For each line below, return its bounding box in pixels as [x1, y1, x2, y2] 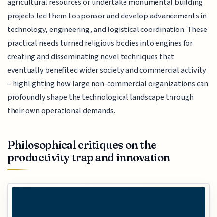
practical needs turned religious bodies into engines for [7, 37, 193, 49]
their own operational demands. [7, 105, 116, 117]
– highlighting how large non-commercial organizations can [7, 78, 209, 90]
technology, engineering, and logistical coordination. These [7, 24, 208, 36]
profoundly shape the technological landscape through [7, 92, 194, 104]
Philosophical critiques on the [7, 138, 156, 152]
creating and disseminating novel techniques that [7, 51, 175, 63]
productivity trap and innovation [7, 150, 170, 164]
